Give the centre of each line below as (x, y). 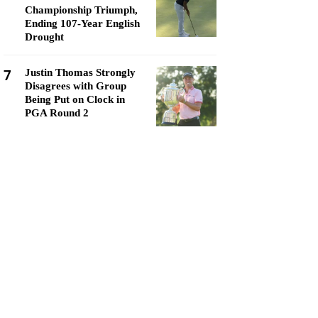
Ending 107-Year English (82, 23)
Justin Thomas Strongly (80, 72)
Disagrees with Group (76, 86)
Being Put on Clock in (75, 99)
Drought (44, 37)
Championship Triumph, (81, 10)
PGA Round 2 (57, 113)
